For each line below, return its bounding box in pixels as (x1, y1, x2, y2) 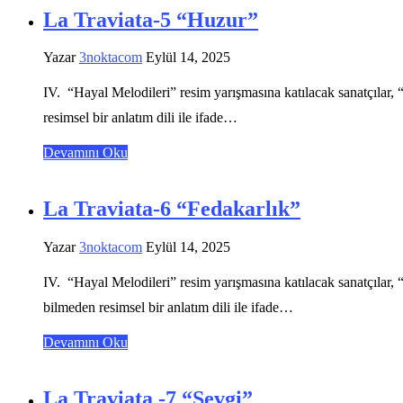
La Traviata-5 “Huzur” (43, 7, 258, 31)
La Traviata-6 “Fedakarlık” (43, 197, 300, 221)
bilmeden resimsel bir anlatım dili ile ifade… (43, 300, 293, 316)
